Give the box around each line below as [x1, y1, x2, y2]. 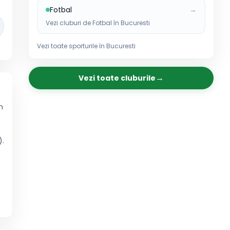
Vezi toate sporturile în [37, 42, 106, 50]
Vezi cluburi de [46, 18, 92, 27]
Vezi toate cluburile [79, 73, 156, 83]
